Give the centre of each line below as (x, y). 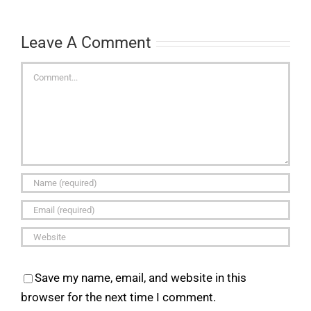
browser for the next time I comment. (118, 297)
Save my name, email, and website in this (141, 277)
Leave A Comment (86, 42)
